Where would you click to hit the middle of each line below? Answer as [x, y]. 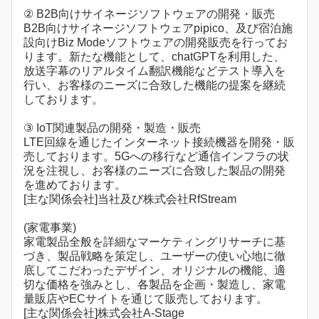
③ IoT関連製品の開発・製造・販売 [112, 128]
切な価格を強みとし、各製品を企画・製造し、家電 [155, 285]
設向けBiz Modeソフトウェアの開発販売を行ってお [156, 43]
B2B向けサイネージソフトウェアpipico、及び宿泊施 [158, 28]
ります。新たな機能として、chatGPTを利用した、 [154, 57]
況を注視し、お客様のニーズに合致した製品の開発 [155, 171]
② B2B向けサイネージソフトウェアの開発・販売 [149, 14]
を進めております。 [75, 185]
